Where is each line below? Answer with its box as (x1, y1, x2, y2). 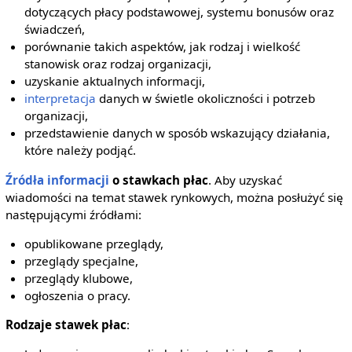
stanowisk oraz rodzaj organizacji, (24, 56, 212, 72)
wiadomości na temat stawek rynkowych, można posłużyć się (5, 189, 343, 205)
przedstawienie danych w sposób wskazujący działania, (24, 125, 331, 141)
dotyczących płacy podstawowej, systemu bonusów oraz (24, 4, 335, 20)
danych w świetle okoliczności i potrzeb (96, 90, 316, 107)
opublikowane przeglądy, (24, 235, 164, 251)
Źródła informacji (5, 171, 109, 188)
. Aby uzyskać (207, 171, 282, 188)
